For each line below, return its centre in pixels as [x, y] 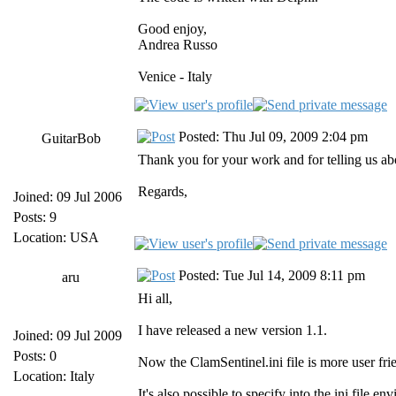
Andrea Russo [178, 45]
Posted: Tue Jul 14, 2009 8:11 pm [270, 275]
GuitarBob [71, 138]
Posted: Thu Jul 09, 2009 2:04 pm [271, 137]
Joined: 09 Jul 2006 [68, 197]
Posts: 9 [35, 217]
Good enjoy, [172, 29]
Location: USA [56, 237]
